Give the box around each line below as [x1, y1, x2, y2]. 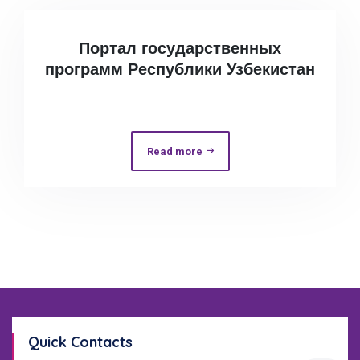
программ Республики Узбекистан [45, 59, 315, 79]
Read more [146, 145, 202, 157]
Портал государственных [79, 38, 281, 58]
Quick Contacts [28, 333, 133, 351]
